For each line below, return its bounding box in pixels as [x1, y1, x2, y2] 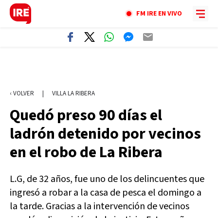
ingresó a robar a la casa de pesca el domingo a [10, 186, 201, 200]
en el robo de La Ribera [10, 141, 163, 163]
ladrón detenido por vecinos [10, 123, 201, 145]
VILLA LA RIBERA [52, 89, 95, 98]
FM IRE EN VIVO [136, 9, 182, 18]
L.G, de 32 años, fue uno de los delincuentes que [10, 172, 204, 186]
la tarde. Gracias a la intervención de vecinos [10, 200, 189, 213]
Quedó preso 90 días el [10, 104, 162, 127]
